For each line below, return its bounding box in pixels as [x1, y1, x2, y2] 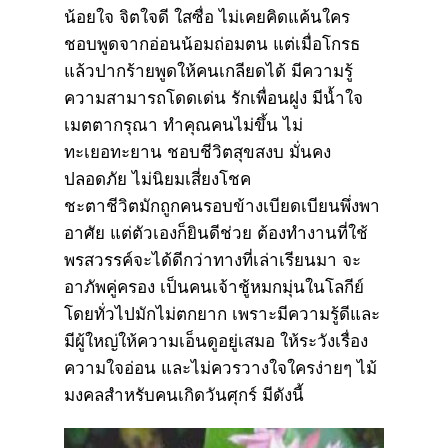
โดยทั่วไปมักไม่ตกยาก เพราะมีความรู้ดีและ [64, 304, 380, 324]
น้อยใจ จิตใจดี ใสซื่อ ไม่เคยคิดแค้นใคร [64, 7, 350, 27]
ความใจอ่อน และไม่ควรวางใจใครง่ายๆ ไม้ [64, 358, 377, 378]
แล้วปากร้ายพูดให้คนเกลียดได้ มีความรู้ [64, 61, 353, 81]
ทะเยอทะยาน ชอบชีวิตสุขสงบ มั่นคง [64, 142, 331, 162]
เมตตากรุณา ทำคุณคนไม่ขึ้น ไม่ [64, 115, 303, 135]
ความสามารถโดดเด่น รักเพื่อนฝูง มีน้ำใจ [64, 88, 363, 108]
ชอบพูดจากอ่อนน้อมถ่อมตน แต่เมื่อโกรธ [64, 34, 360, 54]
